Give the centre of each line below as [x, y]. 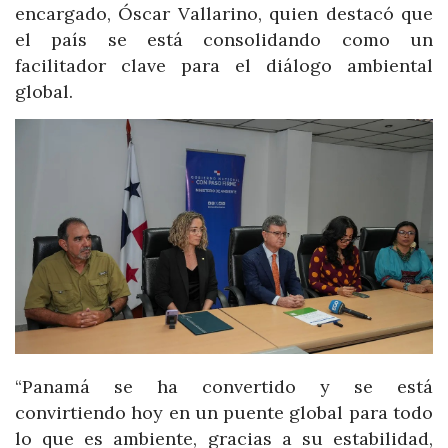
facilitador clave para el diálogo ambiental [224, 66]
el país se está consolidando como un [224, 40]
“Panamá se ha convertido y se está [224, 387]
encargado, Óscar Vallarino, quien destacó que [224, 14]
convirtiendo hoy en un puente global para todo [224, 413]
